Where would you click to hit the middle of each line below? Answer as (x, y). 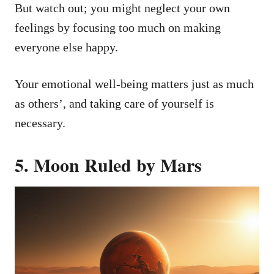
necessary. (40, 123)
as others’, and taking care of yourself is (114, 103)
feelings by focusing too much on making (118, 27)
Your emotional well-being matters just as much (134, 83)
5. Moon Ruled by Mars (108, 164)
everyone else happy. (66, 47)
